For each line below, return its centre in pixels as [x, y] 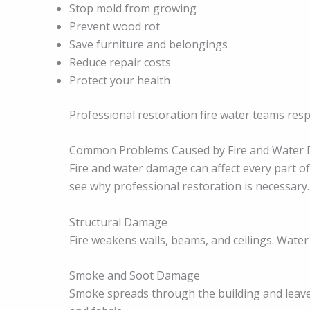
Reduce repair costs [120, 62]
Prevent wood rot [115, 26]
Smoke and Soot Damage [135, 276]
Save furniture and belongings [148, 44]
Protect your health [120, 80]
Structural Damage [118, 222]
